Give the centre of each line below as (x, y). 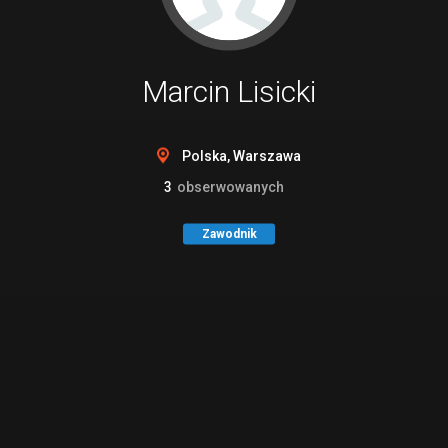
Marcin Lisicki (229, 91)
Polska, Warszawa (241, 155)
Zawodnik (229, 233)
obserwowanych (229, 186)
